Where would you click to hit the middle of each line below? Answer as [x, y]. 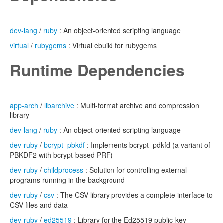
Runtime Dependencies [97, 70]
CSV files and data [39, 205]
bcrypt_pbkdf [64, 145]
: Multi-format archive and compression [137, 105]
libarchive [59, 105]
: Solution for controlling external [135, 170]
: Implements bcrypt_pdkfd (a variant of [147, 145]
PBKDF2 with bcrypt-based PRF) [61, 155]
